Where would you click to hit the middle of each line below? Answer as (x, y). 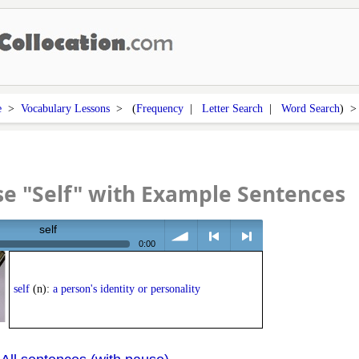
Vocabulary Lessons (65, 108)
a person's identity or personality (126, 289)
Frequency (160, 108)
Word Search (311, 108)
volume (183, 276)
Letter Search (232, 108)
